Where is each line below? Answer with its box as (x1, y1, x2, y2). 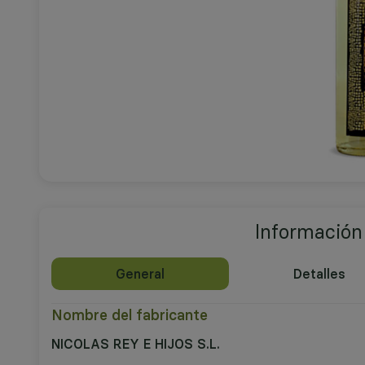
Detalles (293, 266, 346, 282)
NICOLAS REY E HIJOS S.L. (51, 336, 220, 352)
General (116, 266, 165, 282)
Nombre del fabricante (51, 306, 208, 324)
